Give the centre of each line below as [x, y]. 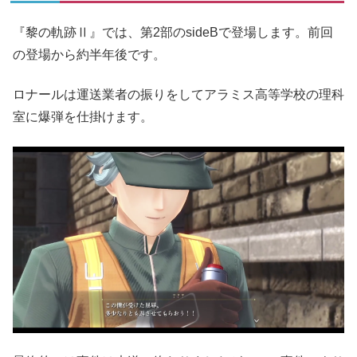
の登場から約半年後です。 [89, 54]
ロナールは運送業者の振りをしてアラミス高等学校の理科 [178, 95]
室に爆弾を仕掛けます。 [83, 117]
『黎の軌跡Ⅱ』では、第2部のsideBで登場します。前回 [173, 32]
